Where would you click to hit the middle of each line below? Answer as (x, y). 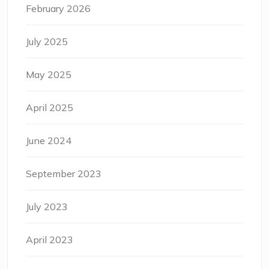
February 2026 (58, 8)
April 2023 (50, 239)
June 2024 (49, 140)
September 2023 (64, 173)
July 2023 (47, 206)
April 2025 (50, 107)
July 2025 (47, 41)
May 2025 (49, 74)
